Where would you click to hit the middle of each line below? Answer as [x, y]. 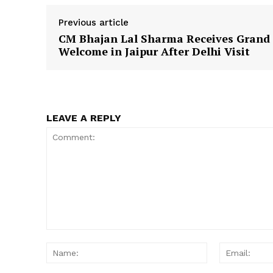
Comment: [66, 236]
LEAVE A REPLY [84, 118]
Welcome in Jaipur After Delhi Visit [154, 51]
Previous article [94, 23]
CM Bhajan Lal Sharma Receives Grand [164, 39]
